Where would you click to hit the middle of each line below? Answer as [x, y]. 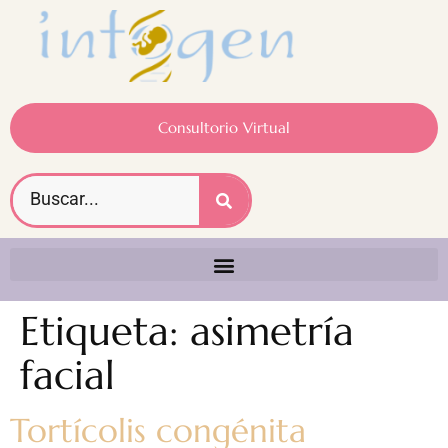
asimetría [272, 331]
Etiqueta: [105, 331]
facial [67, 375]
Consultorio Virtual [224, 128]
